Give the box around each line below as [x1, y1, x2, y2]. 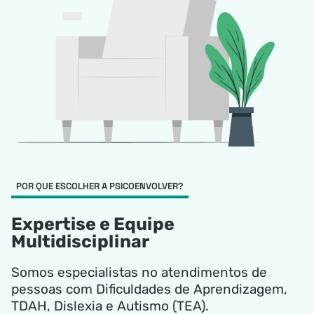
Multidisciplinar [11, 231, 149, 252]
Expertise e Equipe [11, 214, 175, 235]
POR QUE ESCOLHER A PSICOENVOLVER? [16, 180, 184, 193]
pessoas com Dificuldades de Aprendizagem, [11, 281, 287, 298]
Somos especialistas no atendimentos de [11, 264, 267, 281]
